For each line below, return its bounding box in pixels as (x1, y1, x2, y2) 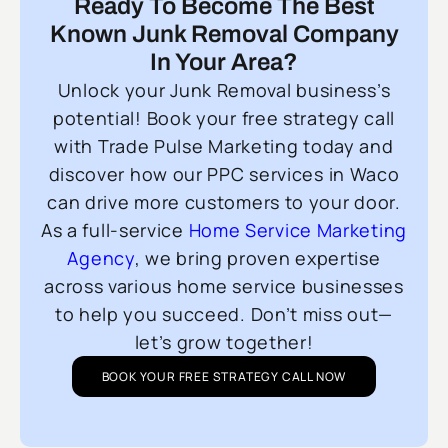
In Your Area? (150, 49, 298, 76)
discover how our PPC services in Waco (48, 162, 400, 187)
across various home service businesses (44, 274, 404, 299)
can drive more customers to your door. (47, 190, 401, 215)
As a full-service (40, 218, 189, 243)
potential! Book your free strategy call (52, 106, 396, 131)
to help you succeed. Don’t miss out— (54, 302, 394, 327)
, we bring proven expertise (134, 246, 381, 271)
